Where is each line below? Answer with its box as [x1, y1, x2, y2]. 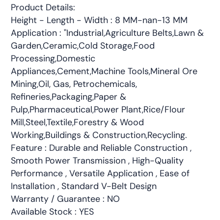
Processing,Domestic [11, 53, 96, 65]
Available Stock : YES [11, 206, 94, 218]
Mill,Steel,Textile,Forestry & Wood [11, 116, 144, 129]
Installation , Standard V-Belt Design [11, 180, 157, 192]
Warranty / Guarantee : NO [11, 193, 120, 205]
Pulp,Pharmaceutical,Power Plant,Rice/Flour [11, 104, 186, 116]
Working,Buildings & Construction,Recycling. [11, 129, 188, 141]
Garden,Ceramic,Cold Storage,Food [11, 40, 155, 52]
